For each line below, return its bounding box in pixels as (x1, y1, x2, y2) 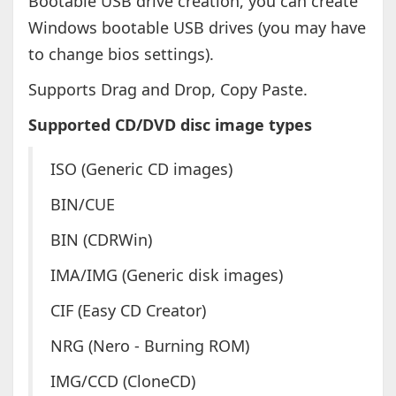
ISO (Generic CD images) (49, 158, 232, 180)
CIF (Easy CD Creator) (49, 300, 206, 322)
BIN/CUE (49, 194, 115, 216)
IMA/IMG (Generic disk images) (49, 264, 283, 286)
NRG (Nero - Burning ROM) (49, 335, 249, 357)
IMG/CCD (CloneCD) (49, 370, 195, 392)
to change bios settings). (27, 43, 214, 65)
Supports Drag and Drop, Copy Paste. (27, 79, 308, 101)
